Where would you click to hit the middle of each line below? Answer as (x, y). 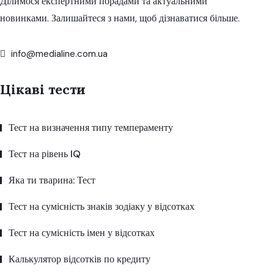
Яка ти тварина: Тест (52, 180)
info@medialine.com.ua (58, 54)
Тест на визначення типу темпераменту (91, 128)
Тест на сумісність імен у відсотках (82, 233)
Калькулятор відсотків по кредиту (80, 259)
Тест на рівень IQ (45, 154)
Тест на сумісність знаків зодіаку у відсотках (102, 206)
